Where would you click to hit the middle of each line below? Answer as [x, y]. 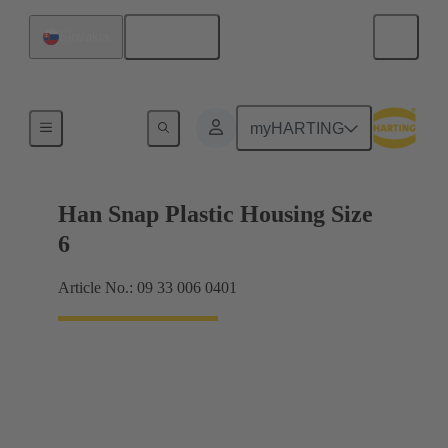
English [179, 37]
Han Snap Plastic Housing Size [215, 214]
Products [102, 124]
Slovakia [84, 36]
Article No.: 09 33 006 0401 [147, 288]
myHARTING [297, 128]
